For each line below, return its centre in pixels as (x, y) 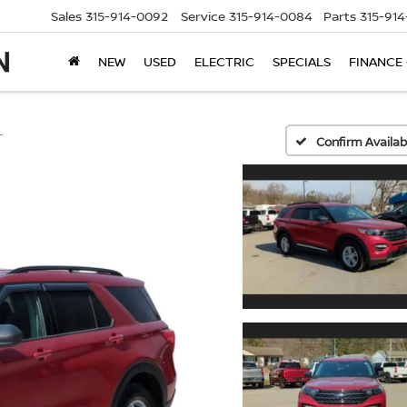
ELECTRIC (224, 62)
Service (203, 16)
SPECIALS (302, 62)
